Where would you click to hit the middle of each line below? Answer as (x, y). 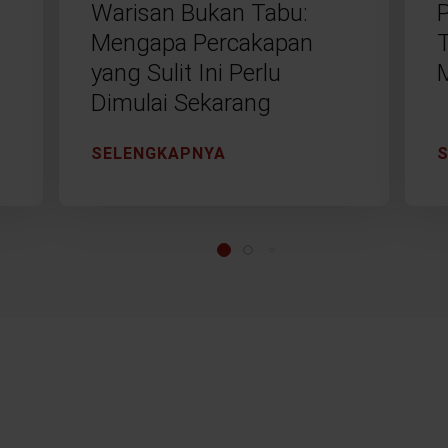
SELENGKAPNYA (158, 153)
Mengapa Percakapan (201, 42)
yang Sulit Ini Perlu (185, 72)
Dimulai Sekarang (180, 102)
